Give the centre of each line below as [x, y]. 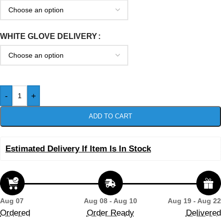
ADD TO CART [110, 116]
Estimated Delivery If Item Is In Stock [78, 149]
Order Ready [110, 213]
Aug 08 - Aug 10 [110, 201]
